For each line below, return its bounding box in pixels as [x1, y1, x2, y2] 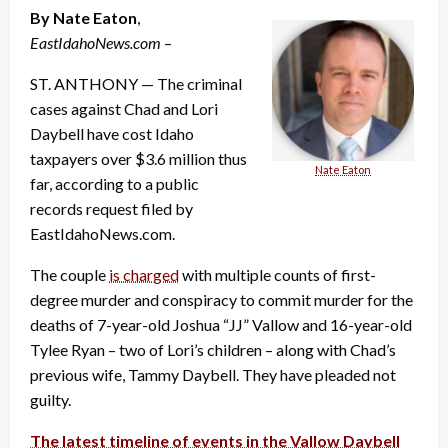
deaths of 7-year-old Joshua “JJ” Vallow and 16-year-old [30, 315, 412, 335]
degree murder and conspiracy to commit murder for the [30, 290, 413, 310]
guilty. [30, 390, 71, 410]
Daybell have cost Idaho [30, 124, 194, 144]
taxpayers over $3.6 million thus [30, 149, 247, 169]
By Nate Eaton [30, 8, 137, 28]
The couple [30, 265, 109, 285]
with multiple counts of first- [179, 265, 376, 285]
